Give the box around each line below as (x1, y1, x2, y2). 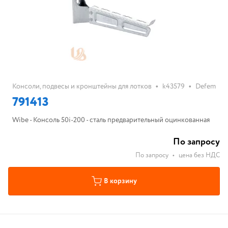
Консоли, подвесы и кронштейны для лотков (12, 81, 152, 92)
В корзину (103, 176, 137, 186)
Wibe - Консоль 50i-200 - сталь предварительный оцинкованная (12, 115, 211, 125)
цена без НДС (179, 151, 220, 160)
